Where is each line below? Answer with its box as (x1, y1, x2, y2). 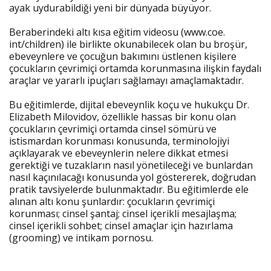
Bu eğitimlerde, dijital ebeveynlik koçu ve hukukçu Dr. (9, 98, 249, 111)
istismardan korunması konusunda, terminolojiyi (9, 134, 229, 148)
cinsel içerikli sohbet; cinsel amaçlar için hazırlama (9, 219, 233, 232)
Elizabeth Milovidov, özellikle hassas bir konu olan (9, 110, 236, 123)
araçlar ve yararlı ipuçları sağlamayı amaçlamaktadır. (9, 74, 244, 87)
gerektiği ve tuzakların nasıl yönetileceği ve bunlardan (9, 158, 253, 172)
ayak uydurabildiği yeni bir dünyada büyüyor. (9, 1, 211, 15)
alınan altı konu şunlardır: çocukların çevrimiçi (9, 195, 215, 208)
